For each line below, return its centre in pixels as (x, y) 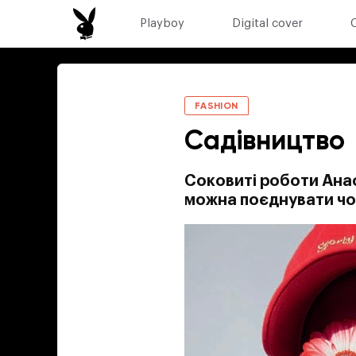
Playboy (162, 23)
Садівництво (265, 142)
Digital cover (267, 23)
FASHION (217, 106)
